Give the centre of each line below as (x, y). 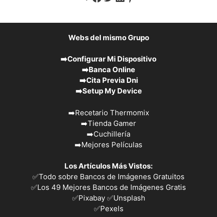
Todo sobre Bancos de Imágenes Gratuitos (112, 177)
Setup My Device (112, 91)
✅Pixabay (88, 198)
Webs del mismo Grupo (108, 37)
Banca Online (112, 70)
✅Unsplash (126, 198)
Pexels (112, 209)
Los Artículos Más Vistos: (108, 166)
